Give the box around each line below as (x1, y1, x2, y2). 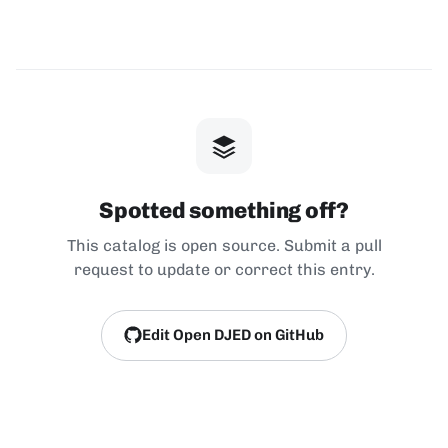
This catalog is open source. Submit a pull (66, 235, 382, 255)
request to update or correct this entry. (73, 259, 375, 279)
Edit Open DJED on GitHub (142, 325, 324, 344)
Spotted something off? (98, 196, 350, 224)
